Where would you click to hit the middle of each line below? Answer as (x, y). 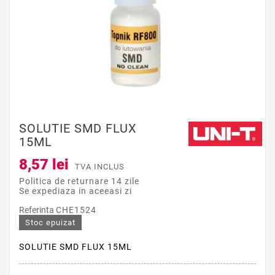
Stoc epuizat (50, 223)
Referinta (37, 210)
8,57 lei (44, 165)
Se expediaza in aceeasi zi (76, 191)
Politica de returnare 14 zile (79, 181)
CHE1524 (76, 210)
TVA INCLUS (100, 167)
